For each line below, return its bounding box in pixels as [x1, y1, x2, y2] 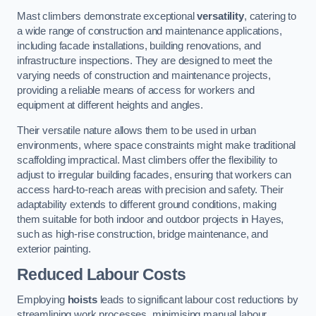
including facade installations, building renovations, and [17, 39, 261, 51]
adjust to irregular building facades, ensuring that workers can [17, 169, 291, 181]
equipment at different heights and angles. [17, 99, 203, 111]
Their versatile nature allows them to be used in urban [17, 124, 257, 136]
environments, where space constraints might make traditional [17, 139, 296, 151]
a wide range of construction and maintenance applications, [17, 25, 282, 37]
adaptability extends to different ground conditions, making [17, 198, 276, 210]
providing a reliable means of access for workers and [17, 84, 255, 96]
